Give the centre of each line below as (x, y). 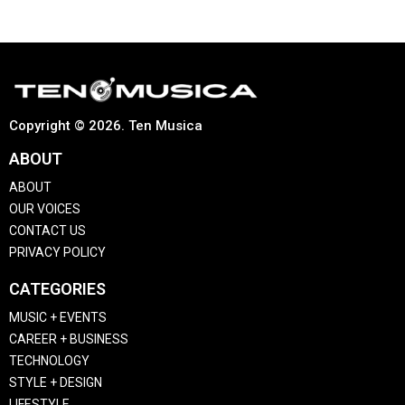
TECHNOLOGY (49, 360)
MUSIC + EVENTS (58, 317)
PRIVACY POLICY (57, 252)
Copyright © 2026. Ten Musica (106, 125)
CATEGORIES (57, 288)
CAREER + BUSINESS (69, 339)
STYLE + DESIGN (56, 382)
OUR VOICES (45, 208)
